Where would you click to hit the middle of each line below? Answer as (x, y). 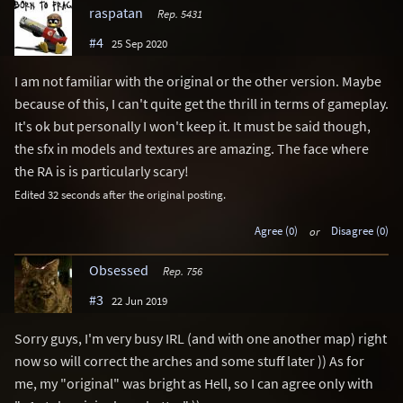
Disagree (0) (360, 231)
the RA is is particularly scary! (102, 170)
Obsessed (119, 270)
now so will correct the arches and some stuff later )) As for (189, 361)
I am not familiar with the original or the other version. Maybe (198, 81)
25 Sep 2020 (139, 43)
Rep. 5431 (179, 13)
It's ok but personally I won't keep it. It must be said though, (193, 125)
